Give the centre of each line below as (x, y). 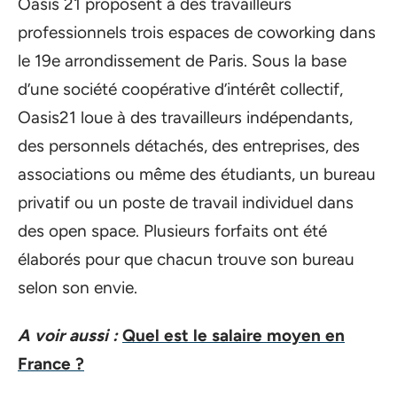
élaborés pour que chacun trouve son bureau (186, 259)
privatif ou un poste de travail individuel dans (186, 202)
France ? (51, 364)
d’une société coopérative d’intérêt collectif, (180, 89)
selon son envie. (78, 287)
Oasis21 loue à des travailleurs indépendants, (185, 117)
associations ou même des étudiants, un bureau (197, 174)
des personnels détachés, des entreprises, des (189, 145)
